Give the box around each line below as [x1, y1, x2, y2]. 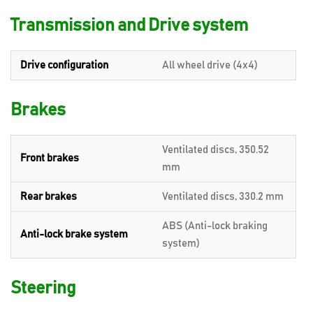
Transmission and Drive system [10, 17, 248, 34]
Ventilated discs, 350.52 [162, 145, 269, 155]
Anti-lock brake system [20, 229, 128, 240]
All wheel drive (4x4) [162, 60, 258, 71]
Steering [10, 279, 75, 297]
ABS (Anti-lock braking [162, 221, 268, 231]
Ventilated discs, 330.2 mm [162, 191, 284, 202]
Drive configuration [20, 60, 108, 71]
